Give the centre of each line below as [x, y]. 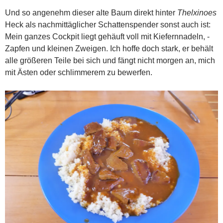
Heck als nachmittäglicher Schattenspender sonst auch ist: [108, 25]
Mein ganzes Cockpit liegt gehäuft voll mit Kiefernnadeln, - [107, 37]
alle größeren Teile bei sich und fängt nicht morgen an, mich [110, 61]
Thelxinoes [197, 13]
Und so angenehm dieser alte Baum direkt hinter [91, 13]
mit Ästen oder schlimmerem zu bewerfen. [79, 73]
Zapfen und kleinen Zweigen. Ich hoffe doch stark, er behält [109, 49]
